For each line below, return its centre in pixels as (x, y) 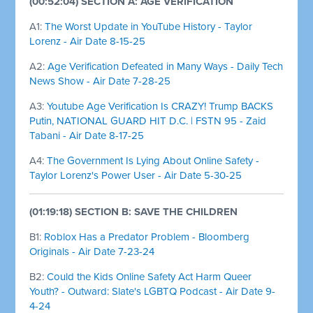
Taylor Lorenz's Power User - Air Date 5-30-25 (136, 175)
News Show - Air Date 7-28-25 (100, 81)
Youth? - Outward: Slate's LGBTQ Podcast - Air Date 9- (153, 291)
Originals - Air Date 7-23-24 (92, 251)
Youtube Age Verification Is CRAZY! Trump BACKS (160, 106)
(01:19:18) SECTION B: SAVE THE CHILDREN (134, 211)
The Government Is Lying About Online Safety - (153, 160)
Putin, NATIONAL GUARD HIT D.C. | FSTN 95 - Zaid (148, 121)
